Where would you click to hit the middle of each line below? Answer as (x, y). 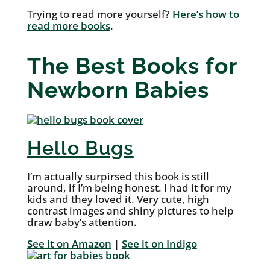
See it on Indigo (159, 244)
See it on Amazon (69, 244)
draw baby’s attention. (82, 222)
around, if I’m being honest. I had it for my (129, 188)
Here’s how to (206, 14)
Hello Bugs (80, 148)
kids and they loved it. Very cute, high (118, 199)
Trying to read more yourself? (99, 14)
